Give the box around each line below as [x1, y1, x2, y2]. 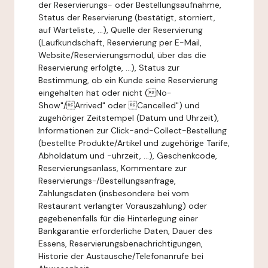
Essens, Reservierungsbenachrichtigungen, [38, 238, 203, 249]
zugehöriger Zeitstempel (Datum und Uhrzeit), [38, 112, 219, 123]
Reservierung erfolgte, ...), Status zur [38, 62, 179, 73]
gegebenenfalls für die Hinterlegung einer [38, 213, 198, 224]
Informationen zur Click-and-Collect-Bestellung [38, 125, 227, 136]
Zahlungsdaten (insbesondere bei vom [38, 188, 189, 199]
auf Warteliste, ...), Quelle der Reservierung [38, 25, 203, 35]
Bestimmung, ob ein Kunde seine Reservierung [38, 75, 218, 86]
